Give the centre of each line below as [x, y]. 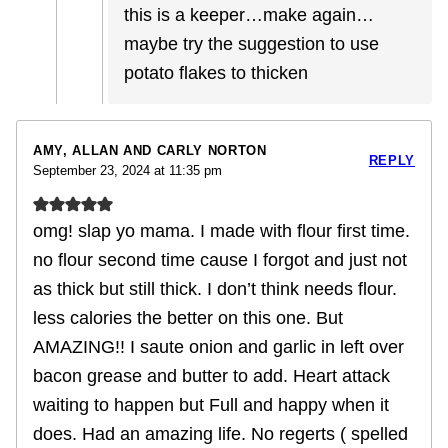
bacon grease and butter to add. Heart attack [211, 376]
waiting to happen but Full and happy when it [211, 405]
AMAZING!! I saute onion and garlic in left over [218, 347]
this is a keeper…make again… [249, 15]
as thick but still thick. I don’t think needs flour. [215, 289]
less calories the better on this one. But [188, 318]
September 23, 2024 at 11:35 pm [127, 171]
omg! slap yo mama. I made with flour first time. [221, 231]
